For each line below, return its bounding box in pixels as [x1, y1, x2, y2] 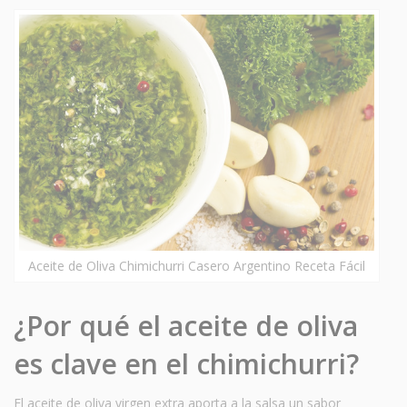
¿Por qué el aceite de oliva [14, 306, 358, 344]
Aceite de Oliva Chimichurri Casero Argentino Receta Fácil [28, 256, 365, 274]
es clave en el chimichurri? [14, 344, 359, 382]
